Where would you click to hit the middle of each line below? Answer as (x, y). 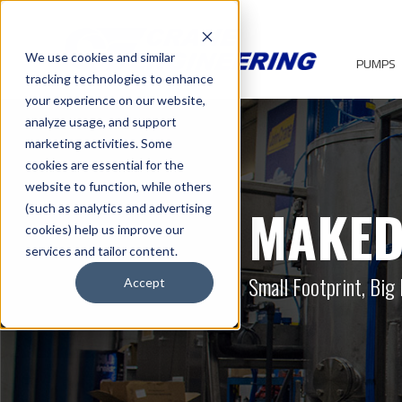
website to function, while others (118, 186)
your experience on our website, (115, 100)
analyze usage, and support (101, 122)
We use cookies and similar (100, 57)
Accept (144, 283)
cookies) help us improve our (105, 229)
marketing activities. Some (99, 143)
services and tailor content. (101, 251)
